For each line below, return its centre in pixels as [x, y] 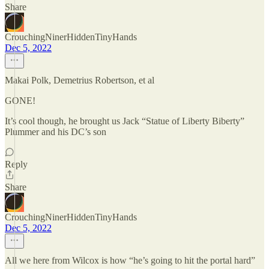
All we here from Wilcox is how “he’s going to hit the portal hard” [130, 260]
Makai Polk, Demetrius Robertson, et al [80, 80]
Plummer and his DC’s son [56, 132]
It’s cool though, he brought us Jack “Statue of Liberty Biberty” [125, 121]
